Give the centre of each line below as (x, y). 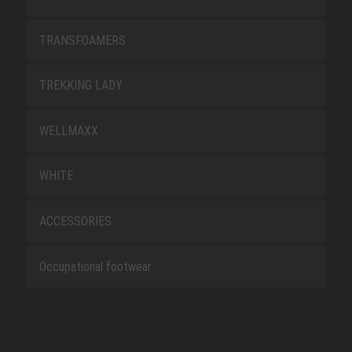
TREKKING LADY (81, 86)
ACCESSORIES (75, 222)
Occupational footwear (95, 266)
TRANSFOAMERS (82, 40)
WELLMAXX (68, 130)
